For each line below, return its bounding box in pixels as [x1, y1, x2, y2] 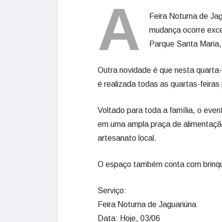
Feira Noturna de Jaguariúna [98, 200, 198, 209]
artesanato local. [98, 134, 159, 143]
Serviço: [98, 186, 126, 195]
